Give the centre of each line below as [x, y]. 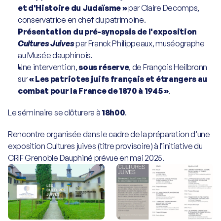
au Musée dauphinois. [55, 55]
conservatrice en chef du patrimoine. [82, 20]
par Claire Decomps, [163, 8]
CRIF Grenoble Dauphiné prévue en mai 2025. [86, 158]
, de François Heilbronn [168, 67]
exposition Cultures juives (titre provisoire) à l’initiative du [105, 146]
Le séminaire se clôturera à [55, 112]
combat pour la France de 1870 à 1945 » [93, 91]
